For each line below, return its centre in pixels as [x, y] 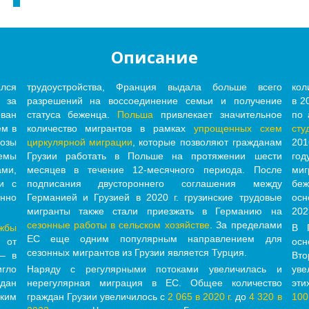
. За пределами [246, 225]
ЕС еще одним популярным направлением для [154, 239]
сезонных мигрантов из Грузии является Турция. [137, 253]
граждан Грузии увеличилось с [97, 297]
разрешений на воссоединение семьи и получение [154, 101]
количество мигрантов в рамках [110, 129]
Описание [154, 57]
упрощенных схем [238, 129]
